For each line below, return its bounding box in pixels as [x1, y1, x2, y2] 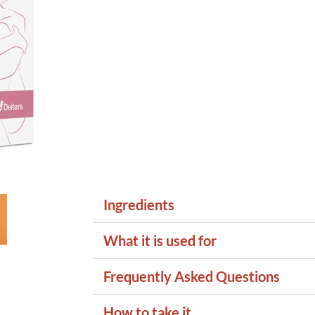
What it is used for [103, 232, 217, 250]
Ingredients [103, 196, 174, 214]
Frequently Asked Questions [103, 268, 280, 285]
